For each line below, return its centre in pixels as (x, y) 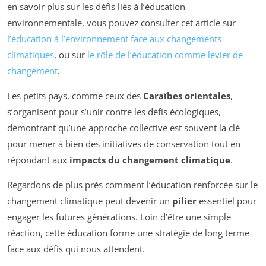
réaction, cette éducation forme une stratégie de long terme (128, 233)
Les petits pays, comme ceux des (75, 96)
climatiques (31, 55)
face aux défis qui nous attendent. (76, 249)
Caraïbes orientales (187, 96)
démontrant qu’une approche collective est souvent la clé (123, 128)
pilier (184, 201)
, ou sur (71, 55)
